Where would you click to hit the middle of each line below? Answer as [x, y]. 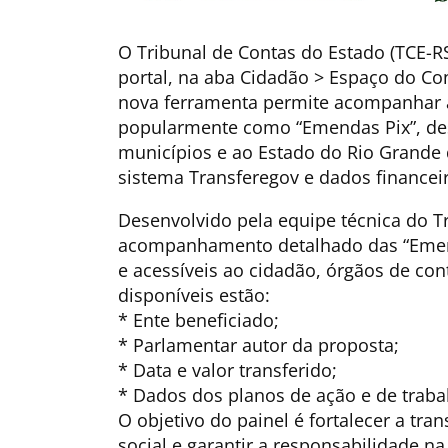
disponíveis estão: [193, 294]
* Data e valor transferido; [227, 369]
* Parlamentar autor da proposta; [258, 344]
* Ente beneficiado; [198, 319]
